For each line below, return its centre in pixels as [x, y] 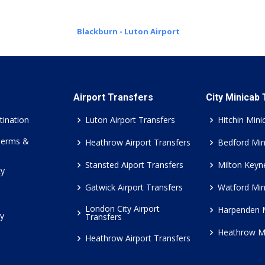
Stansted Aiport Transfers [134, 165]
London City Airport [122, 209]
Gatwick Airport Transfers [134, 187]
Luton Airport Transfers [130, 120]
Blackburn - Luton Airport [128, 31]
